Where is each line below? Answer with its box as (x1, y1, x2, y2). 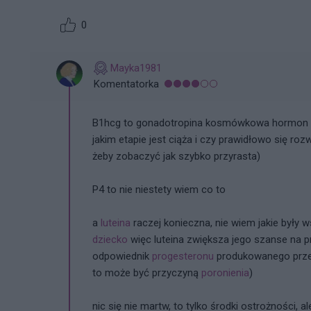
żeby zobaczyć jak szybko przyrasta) (92, 149, 260, 162)
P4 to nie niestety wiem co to (92, 183, 226, 196)
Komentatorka (94, 77, 159, 90)
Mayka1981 (110, 61, 162, 74)
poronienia (201, 266, 249, 279)
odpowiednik (92, 249, 152, 262)
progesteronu (152, 249, 214, 262)
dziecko (92, 233, 128, 246)
